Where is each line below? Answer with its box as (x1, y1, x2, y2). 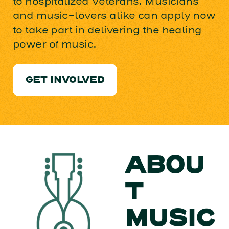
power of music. (12, 38, 97, 50)
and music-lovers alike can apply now (12, 9, 216, 21)
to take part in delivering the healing (12, 24, 202, 36)
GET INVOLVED (25, 76, 105, 85)
